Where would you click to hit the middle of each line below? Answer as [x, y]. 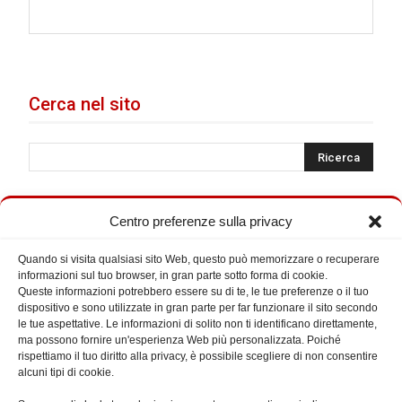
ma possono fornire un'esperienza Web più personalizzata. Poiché [179, 340]
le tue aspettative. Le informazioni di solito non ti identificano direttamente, [197, 324]
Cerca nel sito [85, 104]
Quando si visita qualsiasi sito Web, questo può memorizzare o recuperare [199, 259]
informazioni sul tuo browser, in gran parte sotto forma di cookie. [173, 275]
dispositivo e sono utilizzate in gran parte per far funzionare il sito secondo [198, 308]
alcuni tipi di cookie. [66, 372]
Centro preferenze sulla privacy [201, 221]
